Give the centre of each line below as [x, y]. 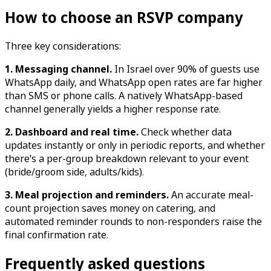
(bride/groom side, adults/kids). [74, 172]
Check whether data [185, 132]
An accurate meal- [211, 195]
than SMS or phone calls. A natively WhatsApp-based [124, 96]
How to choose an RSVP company [124, 18]
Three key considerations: [63, 46]
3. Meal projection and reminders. [87, 195]
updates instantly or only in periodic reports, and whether [135, 145]
